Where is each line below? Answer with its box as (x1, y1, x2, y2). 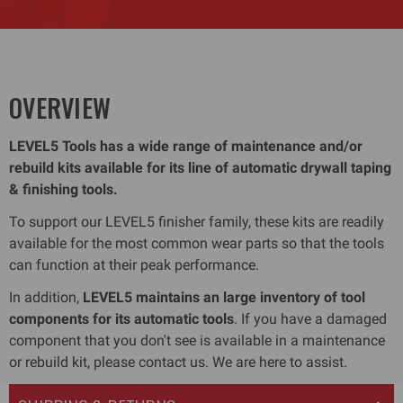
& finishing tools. (9, 181, 118, 199)
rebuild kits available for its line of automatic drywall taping (9, 159, 391, 177)
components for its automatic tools (9, 310, 234, 328)
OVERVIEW (9, 89, 111, 127)
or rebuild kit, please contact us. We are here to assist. (9, 354, 347, 372)
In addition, (9, 289, 83, 307)
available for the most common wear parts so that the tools (9, 235, 384, 253)
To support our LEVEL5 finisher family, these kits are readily (9, 213, 384, 231)
